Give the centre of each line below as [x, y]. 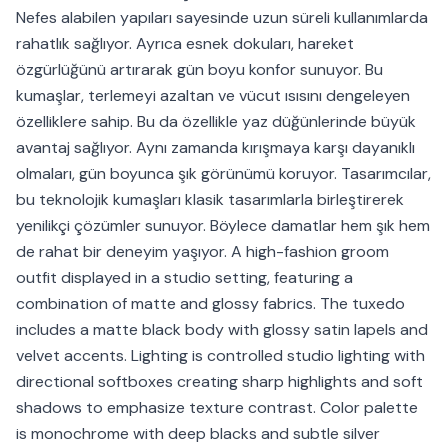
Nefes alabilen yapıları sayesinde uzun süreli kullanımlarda [222, 18]
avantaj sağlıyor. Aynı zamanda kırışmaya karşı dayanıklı [215, 148]
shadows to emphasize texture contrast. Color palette [217, 408]
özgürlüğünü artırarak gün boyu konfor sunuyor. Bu [199, 70]
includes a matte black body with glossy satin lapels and [222, 330]
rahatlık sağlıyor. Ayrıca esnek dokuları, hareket [185, 44]
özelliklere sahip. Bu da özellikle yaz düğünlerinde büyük [216, 122]
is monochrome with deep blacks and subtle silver [198, 434]
